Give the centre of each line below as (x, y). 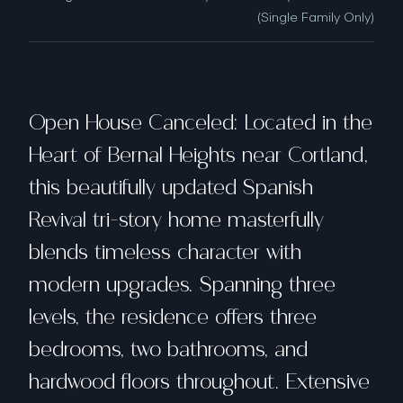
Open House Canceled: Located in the (201, 123)
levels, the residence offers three (173, 317)
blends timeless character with (165, 252)
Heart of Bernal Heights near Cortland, (198, 155)
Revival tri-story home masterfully (176, 220)
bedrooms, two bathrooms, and (168, 349)
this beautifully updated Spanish (171, 188)
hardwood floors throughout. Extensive (199, 382)
